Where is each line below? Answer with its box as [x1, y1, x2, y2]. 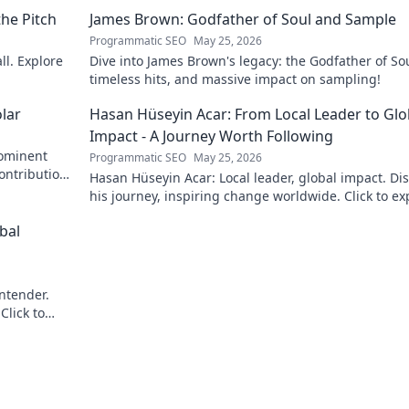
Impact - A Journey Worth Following [89, 126, 333, 146]
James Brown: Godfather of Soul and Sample [89, 9, 396, 29]
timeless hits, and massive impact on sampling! [89, 70, 381, 88]
